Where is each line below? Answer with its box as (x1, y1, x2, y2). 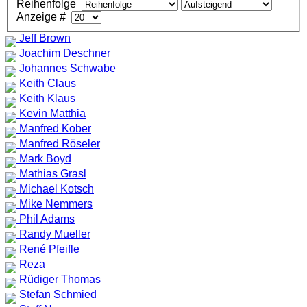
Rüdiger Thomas (19, 273, 101, 285)
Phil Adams (19, 212, 75, 225)
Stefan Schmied (19, 288, 97, 300)
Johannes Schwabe (19, 62, 116, 74)
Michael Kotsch (19, 182, 94, 195)
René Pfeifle (19, 243, 79, 255)
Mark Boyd (19, 152, 71, 164)
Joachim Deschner (19, 47, 110, 59)
